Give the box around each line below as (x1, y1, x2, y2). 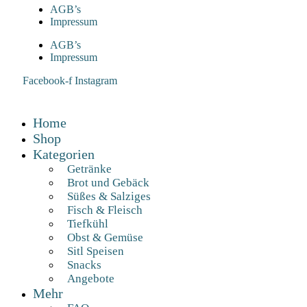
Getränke (67, 162, 112, 176)
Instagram (75, 75, 117, 87)
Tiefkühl (67, 217, 108, 231)
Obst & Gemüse (67, 231, 143, 245)
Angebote (67, 272, 114, 286)
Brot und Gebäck (67, 176, 149, 190)
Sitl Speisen (67, 245, 124, 258)
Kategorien (33, 147, 95, 162)
